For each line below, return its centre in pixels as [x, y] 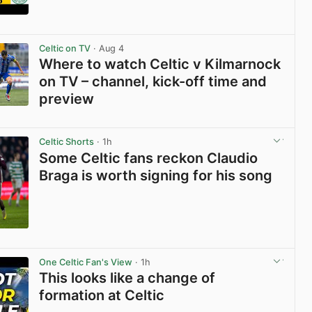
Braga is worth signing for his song [156, 175]
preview [67, 99]
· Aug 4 [108, 49]
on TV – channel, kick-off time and [153, 82]
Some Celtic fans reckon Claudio [149, 158]
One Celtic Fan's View [86, 262]
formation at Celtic [102, 295]
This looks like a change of [127, 278]
